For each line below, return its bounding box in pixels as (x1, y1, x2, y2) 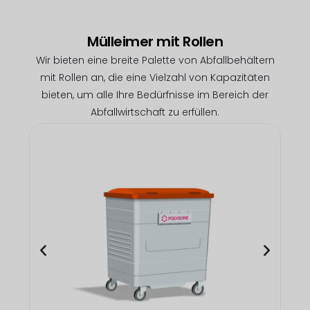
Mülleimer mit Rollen (87, 32, 223, 52)
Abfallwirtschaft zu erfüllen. (91, 105, 219, 120)
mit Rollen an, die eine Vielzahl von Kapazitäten (40, 71, 270, 85)
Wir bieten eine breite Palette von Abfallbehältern (35, 53, 275, 68)
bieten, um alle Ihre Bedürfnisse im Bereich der (42, 88, 268, 102)
